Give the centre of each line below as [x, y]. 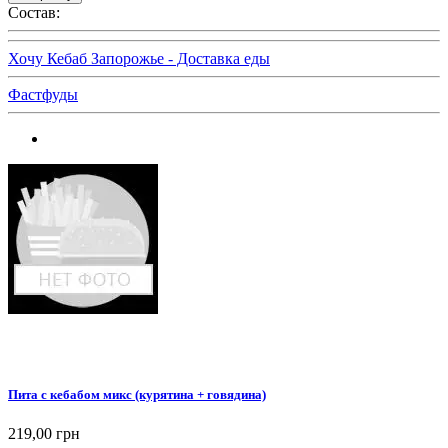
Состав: [34, 13]
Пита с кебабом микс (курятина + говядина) [137, 394]
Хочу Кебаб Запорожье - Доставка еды [139, 59]
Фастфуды [43, 95]
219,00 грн [44, 433]
